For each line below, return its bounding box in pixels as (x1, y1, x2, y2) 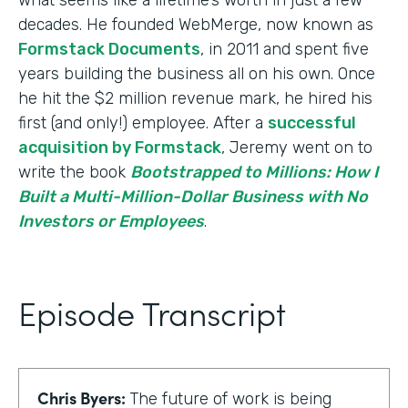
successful (268, 112, 356, 133)
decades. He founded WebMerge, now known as (18, 14, 373, 35)
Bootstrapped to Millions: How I (130, 161, 378, 182)
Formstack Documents (18, 38, 200, 59)
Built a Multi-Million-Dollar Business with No (18, 186, 368, 207)
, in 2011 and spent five (200, 38, 369, 59)
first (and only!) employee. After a (18, 112, 268, 133)
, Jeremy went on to (221, 137, 372, 158)
